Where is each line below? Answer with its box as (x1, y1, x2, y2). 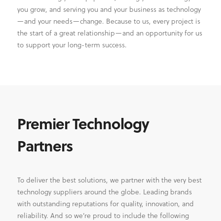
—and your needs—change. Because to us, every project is (17, 15, 200, 26)
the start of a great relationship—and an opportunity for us (17, 27, 202, 38)
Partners (17, 134, 73, 156)
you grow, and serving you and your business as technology (17, 3, 201, 14)
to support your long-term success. (17, 39, 127, 50)
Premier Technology (17, 112, 149, 134)
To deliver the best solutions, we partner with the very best (17, 174, 202, 185)
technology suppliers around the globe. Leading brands (17, 186, 192, 197)
